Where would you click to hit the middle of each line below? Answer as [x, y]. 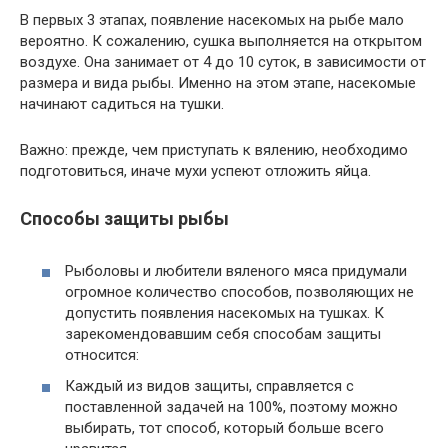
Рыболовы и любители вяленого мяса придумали [236, 270]
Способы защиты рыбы [124, 218]
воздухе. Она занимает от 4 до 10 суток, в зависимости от [223, 61]
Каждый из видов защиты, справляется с [209, 386]
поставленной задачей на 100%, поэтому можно [231, 407]
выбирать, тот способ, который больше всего [224, 428]
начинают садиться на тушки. [122, 103]
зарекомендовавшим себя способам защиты [223, 333]
